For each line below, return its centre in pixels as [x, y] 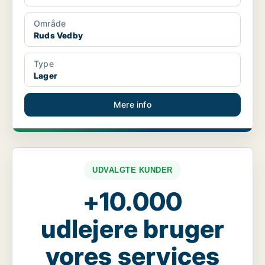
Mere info [132, 104]
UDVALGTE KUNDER [132, 170]
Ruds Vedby [58, 35]
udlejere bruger [132, 229]
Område [50, 23]
